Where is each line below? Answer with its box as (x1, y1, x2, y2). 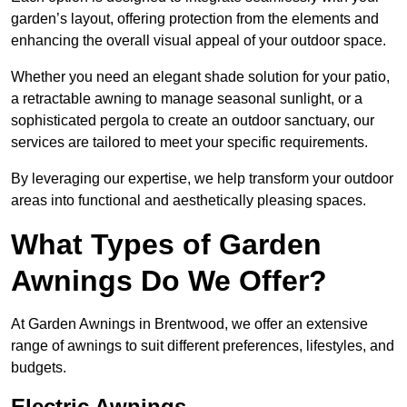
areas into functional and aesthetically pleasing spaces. (11, 193, 366, 209)
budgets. (11, 360, 66, 376)
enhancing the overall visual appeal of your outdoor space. (11, 33, 386, 49)
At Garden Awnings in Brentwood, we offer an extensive (11, 316, 368, 333)
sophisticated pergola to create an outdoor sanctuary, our (11, 113, 374, 129)
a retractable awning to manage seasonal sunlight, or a (11, 91, 362, 107)
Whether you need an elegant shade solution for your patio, (11, 69, 390, 85)
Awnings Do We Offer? (11, 264, 327, 298)
